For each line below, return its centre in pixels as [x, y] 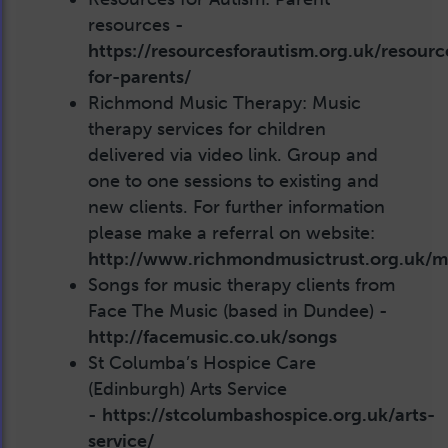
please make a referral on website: [231, 232]
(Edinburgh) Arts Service [187, 388]
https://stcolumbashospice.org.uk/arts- [268, 414]
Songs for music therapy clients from [241, 284]
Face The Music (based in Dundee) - [238, 310]
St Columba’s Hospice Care [202, 362]
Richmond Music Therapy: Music [224, 102]
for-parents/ [139, 76]
